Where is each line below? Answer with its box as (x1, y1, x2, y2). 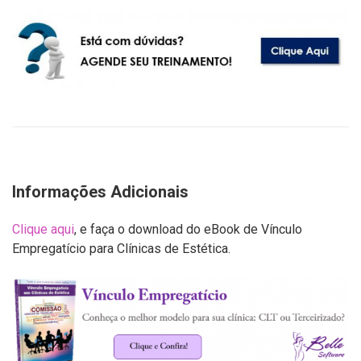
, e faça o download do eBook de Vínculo (74, 221, 302, 237)
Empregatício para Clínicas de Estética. (12, 240, 230, 256)
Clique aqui (12, 221, 74, 237)
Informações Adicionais (12, 181, 189, 201)
